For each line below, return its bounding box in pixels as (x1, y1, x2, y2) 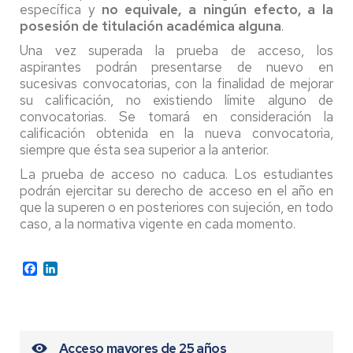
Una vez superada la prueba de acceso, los (20, 42, 333, 59)
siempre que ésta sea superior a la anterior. (20, 141, 269, 158)
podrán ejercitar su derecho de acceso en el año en (20, 182, 333, 199)
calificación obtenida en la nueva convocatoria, (20, 124, 333, 142)
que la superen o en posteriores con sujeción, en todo (20, 199, 333, 216)
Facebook (37, 259, 91, 277)
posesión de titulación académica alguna (20, 17, 281, 35)
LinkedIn (58, 259, 102, 277)
